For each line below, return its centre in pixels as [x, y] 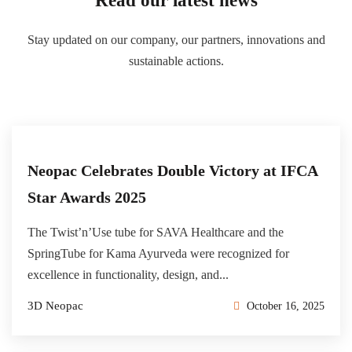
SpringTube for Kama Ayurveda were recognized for [158, 254]
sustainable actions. [176, 61]
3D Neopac [55, 306]
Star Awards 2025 [87, 198]
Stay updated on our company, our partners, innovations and [176, 40]
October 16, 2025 [284, 306]
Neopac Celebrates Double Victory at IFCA [172, 171]
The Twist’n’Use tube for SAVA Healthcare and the [156, 233]
